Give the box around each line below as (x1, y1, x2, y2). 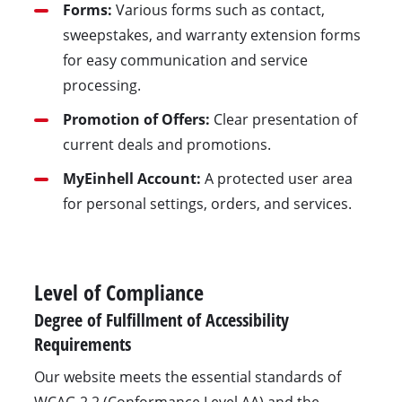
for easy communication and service (62, 50, 308, 71)
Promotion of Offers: (62, 109, 210, 130)
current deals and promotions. (62, 135, 271, 155)
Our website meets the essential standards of (33, 366, 341, 387)
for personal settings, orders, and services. (62, 194, 352, 214)
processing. (62, 75, 141, 96)
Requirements (33, 331, 131, 356)
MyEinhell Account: (62, 169, 201, 189)
